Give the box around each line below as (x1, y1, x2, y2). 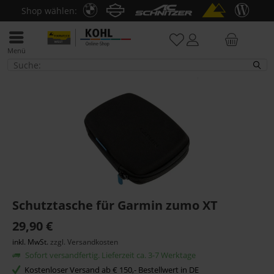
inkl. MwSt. (12, 237, 50, 247)
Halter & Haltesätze (13, 56, 73, 65)
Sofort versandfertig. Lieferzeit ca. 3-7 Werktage (23, 250, 196, 261)
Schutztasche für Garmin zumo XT (12, 197, 218, 213)
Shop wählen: (21, 5, 78, 17)
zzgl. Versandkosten (50, 237, 118, 247)
